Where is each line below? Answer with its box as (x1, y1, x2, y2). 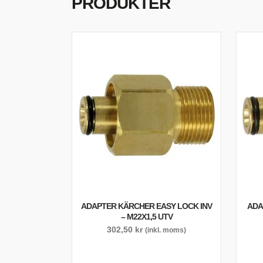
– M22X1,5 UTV (120, 212, 173, 221)
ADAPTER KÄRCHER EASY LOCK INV (81, 201, 212, 211)
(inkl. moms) (145, 226, 186, 234)
